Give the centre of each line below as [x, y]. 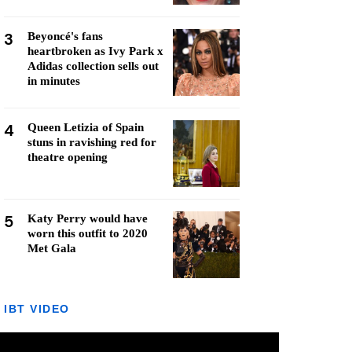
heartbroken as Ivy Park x [95, 51]
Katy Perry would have [88, 218]
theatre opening [68, 157]
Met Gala [52, 248]
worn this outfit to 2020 [88, 233]
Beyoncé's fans [65, 36]
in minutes [54, 81]
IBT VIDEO [37, 309]
